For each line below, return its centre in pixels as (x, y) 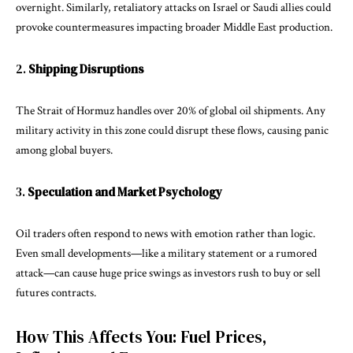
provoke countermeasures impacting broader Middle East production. (174, 27)
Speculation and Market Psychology (125, 191)
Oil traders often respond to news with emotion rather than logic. (165, 233)
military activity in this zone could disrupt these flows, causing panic (172, 130)
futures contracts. (56, 292)
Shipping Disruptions (86, 69)
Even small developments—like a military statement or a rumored (166, 253)
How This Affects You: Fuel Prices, (141, 336)
